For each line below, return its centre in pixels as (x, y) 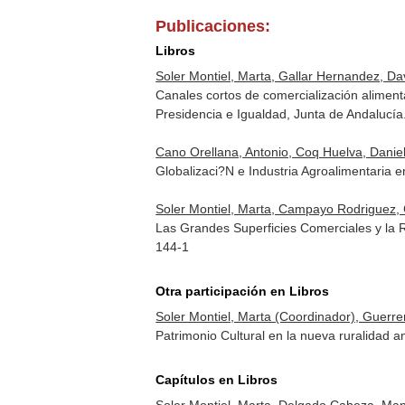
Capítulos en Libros (217, 380)
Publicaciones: (213, 26)
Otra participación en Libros (243, 291)
